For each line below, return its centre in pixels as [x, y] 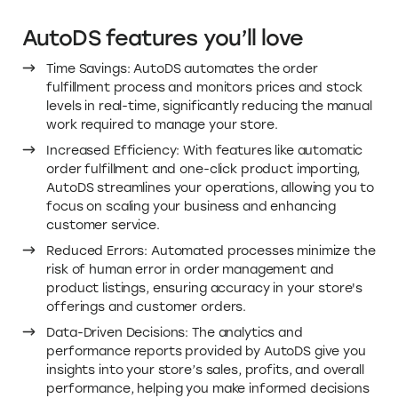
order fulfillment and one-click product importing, [203, 169]
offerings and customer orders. [147, 306]
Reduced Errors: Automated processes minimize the [211, 251]
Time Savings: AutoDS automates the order [182, 68]
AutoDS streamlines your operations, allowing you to [211, 187]
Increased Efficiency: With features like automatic [205, 150]
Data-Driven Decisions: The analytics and [175, 332]
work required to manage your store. [162, 124]
